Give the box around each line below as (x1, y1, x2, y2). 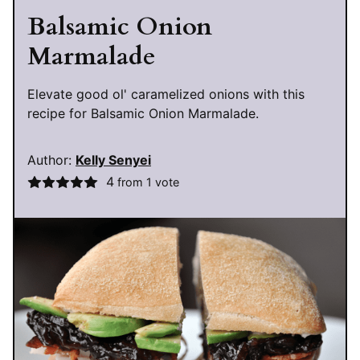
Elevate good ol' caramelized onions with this (27, 86, 305, 103)
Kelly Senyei (76, 152, 151, 169)
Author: (27, 152, 76, 169)
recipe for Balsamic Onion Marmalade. (27, 105, 259, 122)
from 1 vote (113, 175, 179, 190)
